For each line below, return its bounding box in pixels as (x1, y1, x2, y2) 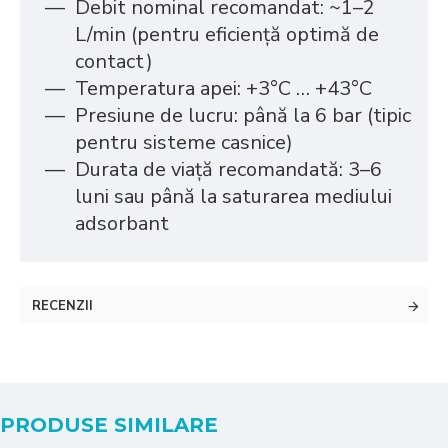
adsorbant (75, 210, 169, 237)
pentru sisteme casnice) (75, 129, 293, 156)
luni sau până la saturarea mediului (75, 183, 392, 210)
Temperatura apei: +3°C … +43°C (75, 75, 372, 102)
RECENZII (32, 297, 93, 315)
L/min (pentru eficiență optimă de (75, 21, 379, 48)
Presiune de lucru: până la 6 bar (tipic (75, 102, 411, 129)
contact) (75, 48, 153, 75)
